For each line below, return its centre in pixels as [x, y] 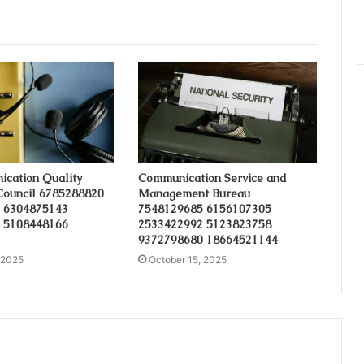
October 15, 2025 [187, 259]
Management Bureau [194, 193]
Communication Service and [212, 178]
